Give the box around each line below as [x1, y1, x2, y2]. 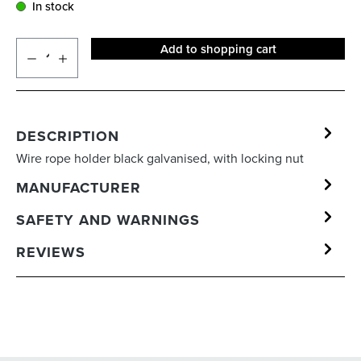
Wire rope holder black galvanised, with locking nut [16, 149, 304, 168]
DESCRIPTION [16, 125, 119, 147]
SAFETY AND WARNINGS [16, 209, 200, 230]
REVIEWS [16, 241, 85, 263]
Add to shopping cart [160, 40, 276, 58]
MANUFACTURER [16, 176, 141, 198]
